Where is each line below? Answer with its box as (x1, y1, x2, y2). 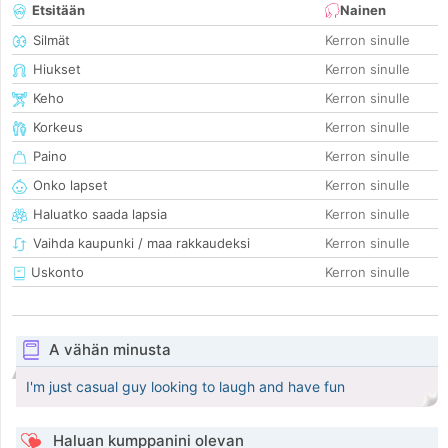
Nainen (340, 2, 386, 19)
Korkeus (33, 119, 83, 136)
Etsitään (32, 2, 85, 19)
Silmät (33, 32, 70, 49)
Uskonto (27, 264, 84, 281)
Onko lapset (33, 177, 108, 194)
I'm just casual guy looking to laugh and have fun (26, 378, 345, 396)
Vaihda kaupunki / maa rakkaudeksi (33, 235, 250, 252)
